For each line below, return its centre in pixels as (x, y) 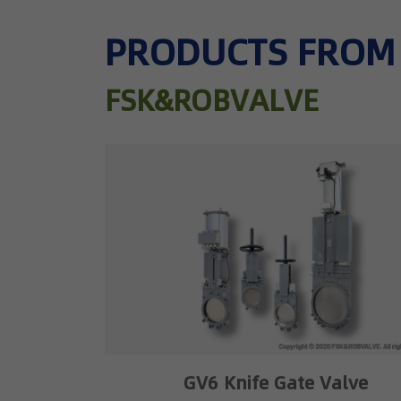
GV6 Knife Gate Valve (275, 383)
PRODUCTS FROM (250, 53)
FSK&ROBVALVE (212, 101)
